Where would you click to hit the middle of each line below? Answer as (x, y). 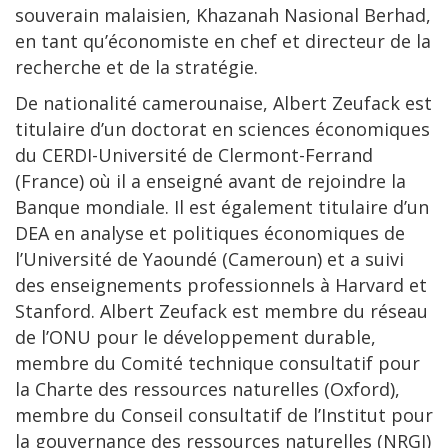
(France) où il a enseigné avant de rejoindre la (210, 181)
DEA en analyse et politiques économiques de (210, 233)
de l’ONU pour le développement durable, (195, 337)
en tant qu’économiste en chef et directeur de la (223, 41)
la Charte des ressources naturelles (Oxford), (207, 389)
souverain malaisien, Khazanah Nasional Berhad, (223, 15)
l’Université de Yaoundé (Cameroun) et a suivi (209, 259)
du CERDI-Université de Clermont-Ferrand (194, 155)
